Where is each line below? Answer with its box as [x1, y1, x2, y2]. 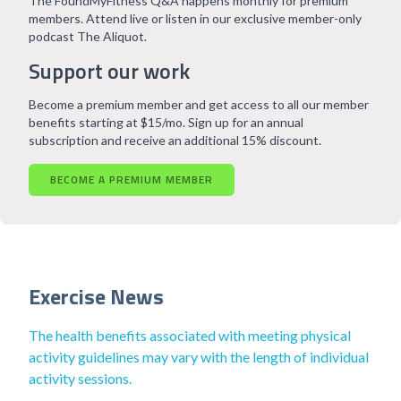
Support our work [29, 55, 190, 87]
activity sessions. [29, 370, 132, 387]
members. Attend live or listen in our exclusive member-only [29, 11, 362, 26]
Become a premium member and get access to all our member [29, 97, 369, 112]
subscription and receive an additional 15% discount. [29, 132, 321, 148]
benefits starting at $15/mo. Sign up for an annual [29, 115, 303, 130]
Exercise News [29, 280, 164, 312]
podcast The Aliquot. [29, 29, 147, 44]
